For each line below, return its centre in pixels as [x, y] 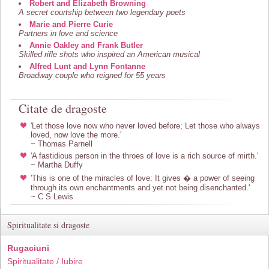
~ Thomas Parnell [62, 144]
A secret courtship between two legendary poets [102, 12]
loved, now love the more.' [76, 135]
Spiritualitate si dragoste [48, 225]
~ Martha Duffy [57, 165]
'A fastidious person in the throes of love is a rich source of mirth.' [144, 156]
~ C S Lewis [52, 197]
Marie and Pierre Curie [71, 24]
